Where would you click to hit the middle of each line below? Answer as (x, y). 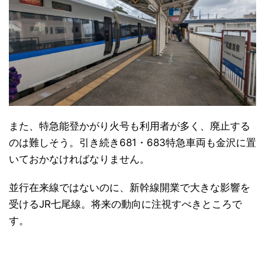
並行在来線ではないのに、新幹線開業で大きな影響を (130, 187)
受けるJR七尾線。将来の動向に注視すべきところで (125, 204)
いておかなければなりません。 (79, 159)
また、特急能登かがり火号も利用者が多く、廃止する (130, 126)
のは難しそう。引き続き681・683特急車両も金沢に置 (132, 142)
